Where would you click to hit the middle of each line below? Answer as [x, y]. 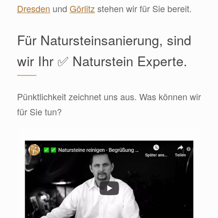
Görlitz [82, 9]
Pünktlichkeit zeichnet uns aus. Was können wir [109, 97]
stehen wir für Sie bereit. [143, 9]
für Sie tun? [39, 112]
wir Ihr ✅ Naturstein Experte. [102, 61]
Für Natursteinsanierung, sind [104, 40]
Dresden [34, 9]
